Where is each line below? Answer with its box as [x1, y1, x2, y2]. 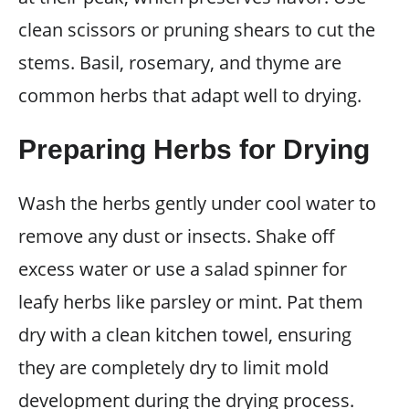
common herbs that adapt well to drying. [18, 82, 362, 108]
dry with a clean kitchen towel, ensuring [18, 321, 351, 347]
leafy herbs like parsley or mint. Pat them [18, 288, 363, 314]
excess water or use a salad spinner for [18, 256, 347, 281]
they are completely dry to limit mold [18, 354, 329, 380]
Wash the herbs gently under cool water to [18, 190, 376, 215]
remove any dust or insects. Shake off [18, 223, 335, 248]
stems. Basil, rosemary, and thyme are [18, 49, 341, 75]
